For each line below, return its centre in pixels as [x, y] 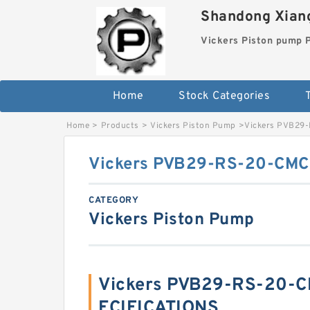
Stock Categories [224, 97]
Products [120, 126]
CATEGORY [113, 201]
